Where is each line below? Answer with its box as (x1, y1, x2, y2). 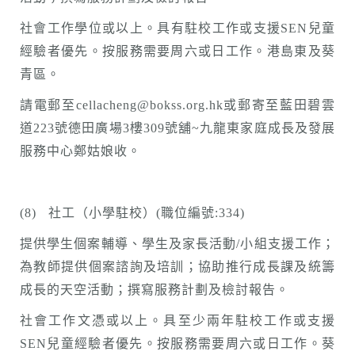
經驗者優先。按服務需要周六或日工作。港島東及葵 (20, 44, 335, 58)
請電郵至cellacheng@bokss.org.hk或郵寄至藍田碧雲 (20, 98, 335, 112)
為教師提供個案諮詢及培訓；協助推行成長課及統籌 (20, 260, 335, 273)
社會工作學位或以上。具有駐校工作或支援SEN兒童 (20, 21, 335, 35)
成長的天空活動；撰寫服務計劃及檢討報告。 (20, 283, 289, 296)
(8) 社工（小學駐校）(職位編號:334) (20, 206, 245, 219)
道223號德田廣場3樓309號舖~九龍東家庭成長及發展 (20, 121, 335, 135)
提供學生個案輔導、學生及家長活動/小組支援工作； (20, 237, 335, 250)
